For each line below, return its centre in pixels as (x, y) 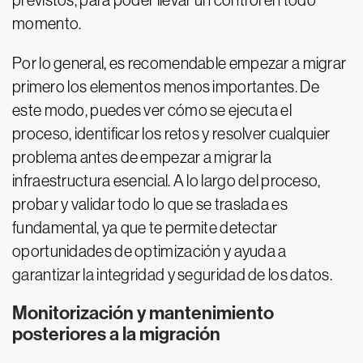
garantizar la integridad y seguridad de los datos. (172, 275)
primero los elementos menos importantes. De (166, 87)
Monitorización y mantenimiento (143, 313)
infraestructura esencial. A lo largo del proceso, (167, 181)
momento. (47, 23)
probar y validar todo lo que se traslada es (150, 204)
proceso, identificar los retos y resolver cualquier (171, 134)
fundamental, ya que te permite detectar (145, 228)
